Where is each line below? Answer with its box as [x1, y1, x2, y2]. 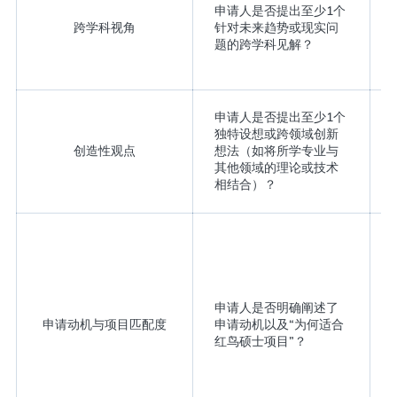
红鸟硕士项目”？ [214, 332, 307, 349]
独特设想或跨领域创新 [214, 125, 339, 142]
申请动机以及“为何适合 [214, 315, 344, 332]
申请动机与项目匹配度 [42, 315, 167, 332]
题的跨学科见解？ [214, 35, 314, 52]
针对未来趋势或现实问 [214, 19, 339, 35]
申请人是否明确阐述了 [214, 299, 339, 315]
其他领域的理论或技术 [214, 159, 339, 175]
